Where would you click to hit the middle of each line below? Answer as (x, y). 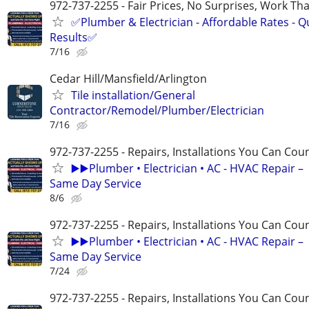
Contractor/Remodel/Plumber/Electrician (157, 110)
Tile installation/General (133, 95)
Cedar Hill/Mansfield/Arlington (128, 78)
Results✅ (73, 37)
